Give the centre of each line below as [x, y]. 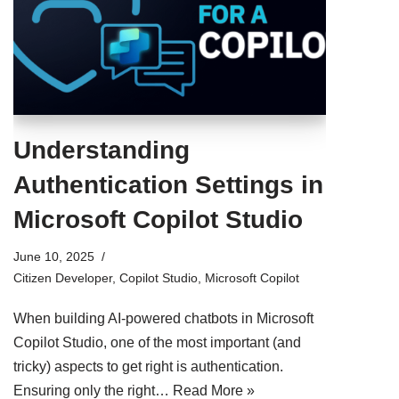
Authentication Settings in [168, 184]
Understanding [102, 150]
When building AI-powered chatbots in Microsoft [163, 318]
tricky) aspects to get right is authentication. [148, 366]
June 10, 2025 [54, 256]
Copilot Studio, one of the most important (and [157, 342]
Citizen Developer [63, 277]
